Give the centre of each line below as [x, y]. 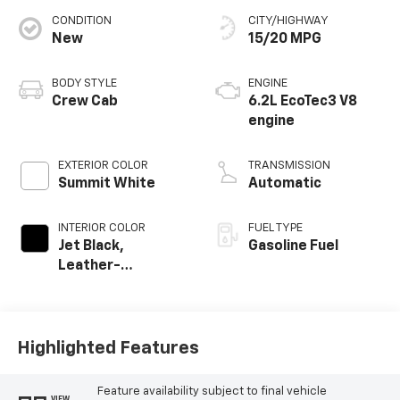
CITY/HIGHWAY [288, 21]
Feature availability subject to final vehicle [212, 391]
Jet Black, [91, 247]
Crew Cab [84, 102]
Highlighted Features [108, 348]
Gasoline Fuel [293, 247]
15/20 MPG [285, 40]
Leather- [89, 267]
